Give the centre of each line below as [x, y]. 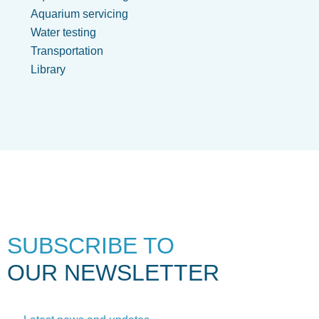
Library [48, 70]
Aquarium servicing [79, 14]
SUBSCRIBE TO [91, 246]
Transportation [67, 51]
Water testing [63, 33]
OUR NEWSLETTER [113, 273]
